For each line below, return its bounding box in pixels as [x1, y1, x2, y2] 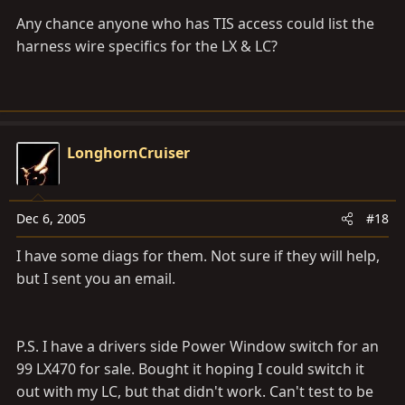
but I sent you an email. [16, 268, 175, 289]
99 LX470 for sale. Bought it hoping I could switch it [16, 359, 364, 380]
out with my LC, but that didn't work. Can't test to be [16, 381, 373, 402]
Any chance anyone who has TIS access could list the [16, 14, 374, 34]
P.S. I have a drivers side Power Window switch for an [16, 336, 379, 357]
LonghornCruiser [67, 143, 190, 164]
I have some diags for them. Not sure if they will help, [16, 246, 380, 267]
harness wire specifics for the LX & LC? [16, 36, 278, 57]
